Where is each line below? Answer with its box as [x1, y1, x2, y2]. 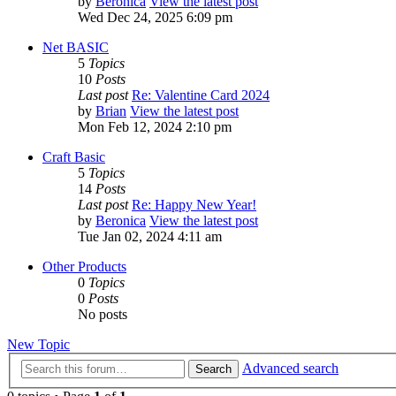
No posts [78, 307, 127, 323]
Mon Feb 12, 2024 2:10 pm [78, 119, 232, 135]
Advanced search [242, 360, 339, 376]
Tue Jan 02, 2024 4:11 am [78, 229, 222, 245]
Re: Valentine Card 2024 [132, 88, 270, 103]
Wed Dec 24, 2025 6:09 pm [78, 10, 232, 26]
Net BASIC [42, 40, 109, 56]
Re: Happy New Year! [132, 197, 256, 213]
